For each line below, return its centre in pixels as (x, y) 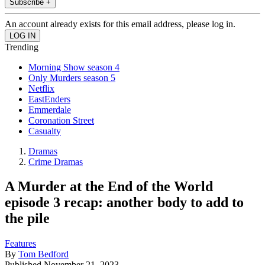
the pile (27, 219)
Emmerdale (50, 109)
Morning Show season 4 (74, 67)
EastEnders (49, 99)
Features (20, 244)
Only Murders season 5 (72, 77)
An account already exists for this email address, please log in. (120, 24)
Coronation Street (61, 120)
